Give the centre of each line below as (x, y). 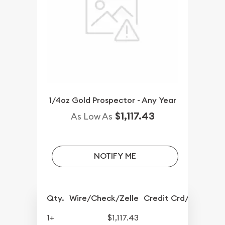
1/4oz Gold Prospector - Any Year (113, 100)
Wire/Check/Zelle (104, 198)
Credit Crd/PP (171, 198)
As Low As (91, 117)
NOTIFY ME (115, 156)
